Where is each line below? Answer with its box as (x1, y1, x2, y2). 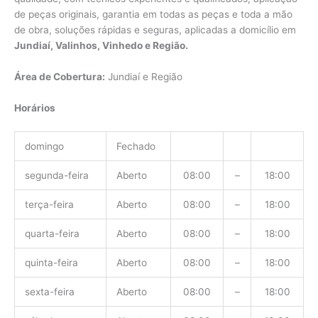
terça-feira (24, 198, 74, 210)
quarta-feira (24, 227, 79, 239)
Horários (14, 102, 55, 114)
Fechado (116, 140, 155, 152)
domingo (24, 140, 64, 152)
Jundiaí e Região (105, 70, 182, 82)
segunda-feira (24, 169, 89, 181)
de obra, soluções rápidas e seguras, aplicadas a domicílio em (14, 24, 296, 36)
